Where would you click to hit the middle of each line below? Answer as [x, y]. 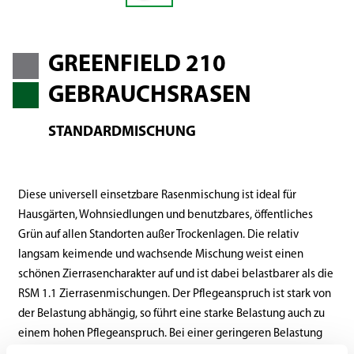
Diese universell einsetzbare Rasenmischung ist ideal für [157, 195]
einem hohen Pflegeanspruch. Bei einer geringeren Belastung [170, 333]
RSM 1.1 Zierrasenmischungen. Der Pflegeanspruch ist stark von [174, 294]
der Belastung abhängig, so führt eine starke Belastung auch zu [171, 314]
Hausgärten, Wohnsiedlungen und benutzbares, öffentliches [165, 215]
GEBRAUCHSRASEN [149, 96]
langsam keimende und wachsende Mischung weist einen [160, 254]
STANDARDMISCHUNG [122, 132]
